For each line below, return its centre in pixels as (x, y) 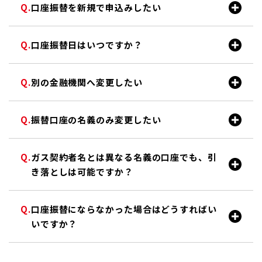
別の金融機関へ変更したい (87, 82)
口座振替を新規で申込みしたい (96, 7)
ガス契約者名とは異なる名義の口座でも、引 (124, 157)
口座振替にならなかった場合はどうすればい (124, 209)
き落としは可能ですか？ (82, 172)
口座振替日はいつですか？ (87, 45)
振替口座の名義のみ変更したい (96, 120)
